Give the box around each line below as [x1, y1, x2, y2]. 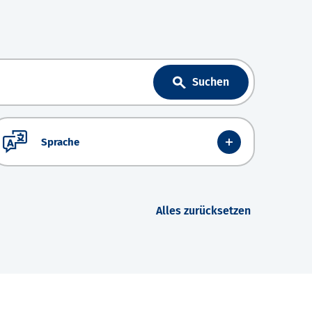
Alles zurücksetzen [156, 204, 251, 218]
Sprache [41, 135, 79, 148]
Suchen [192, 75, 229, 89]
